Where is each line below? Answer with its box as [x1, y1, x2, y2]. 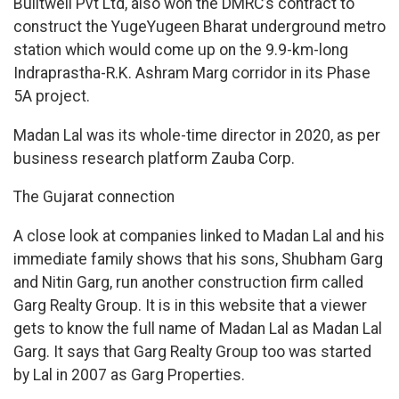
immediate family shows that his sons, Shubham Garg [13, 250, 383, 268]
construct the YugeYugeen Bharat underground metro [13, 18, 386, 37]
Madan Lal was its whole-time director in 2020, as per [13, 126, 380, 144]
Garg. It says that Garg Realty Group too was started [13, 343, 371, 361]
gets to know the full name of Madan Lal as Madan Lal [13, 320, 382, 338]
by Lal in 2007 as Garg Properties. [13, 366, 248, 384]
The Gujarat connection [13, 188, 175, 207]
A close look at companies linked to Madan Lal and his [13, 227, 385, 245]
